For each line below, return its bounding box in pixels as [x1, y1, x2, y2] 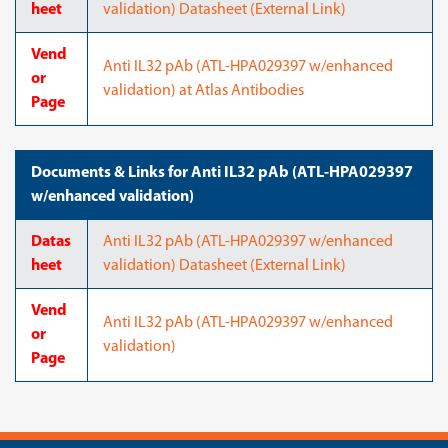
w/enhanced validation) [31, 189, 194, 205]
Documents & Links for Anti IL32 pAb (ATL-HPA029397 [31, 165, 413, 181]
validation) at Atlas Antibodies [103, 83, 304, 99]
